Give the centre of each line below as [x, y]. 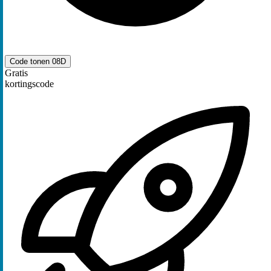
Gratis [16, 73]
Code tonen [31, 62]
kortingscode [29, 84]
